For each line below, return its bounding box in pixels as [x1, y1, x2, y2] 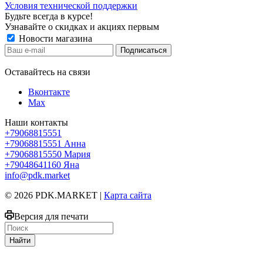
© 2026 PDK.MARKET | [5, 190, 104, 200]
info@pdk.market [5, 170, 70, 180]
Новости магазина [16, 33, 92, 43]
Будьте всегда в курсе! [5, 11, 93, 21]
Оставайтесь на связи [5, 66, 90, 77]
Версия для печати [14, 211, 89, 221]
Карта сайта [104, 190, 151, 200]
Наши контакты [5, 117, 68, 127]
